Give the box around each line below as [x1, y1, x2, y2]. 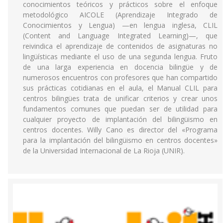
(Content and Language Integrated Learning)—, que [23, 31, 218, 40]
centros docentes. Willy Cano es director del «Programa [23, 125, 218, 134]
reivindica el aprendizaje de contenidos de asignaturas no [23, 41, 218, 51]
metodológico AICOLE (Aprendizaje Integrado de [23, 10, 218, 19]
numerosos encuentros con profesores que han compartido [23, 73, 218, 82]
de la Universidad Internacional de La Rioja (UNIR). [23, 146, 185, 155]
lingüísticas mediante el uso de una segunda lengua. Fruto [23, 52, 218, 61]
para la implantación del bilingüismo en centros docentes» [23, 135, 218, 145]
